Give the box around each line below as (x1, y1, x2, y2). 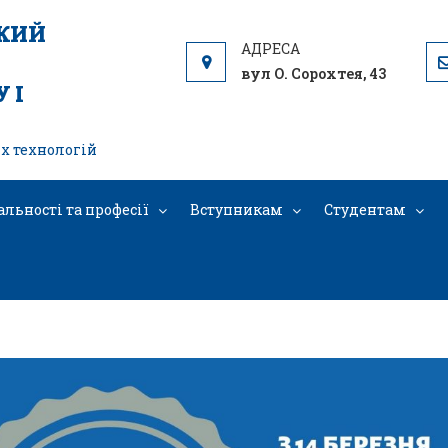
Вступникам (190, 200, 283, 219)
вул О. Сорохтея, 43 (241, 64, 386, 83)
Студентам (324, 200, 406, 219)
